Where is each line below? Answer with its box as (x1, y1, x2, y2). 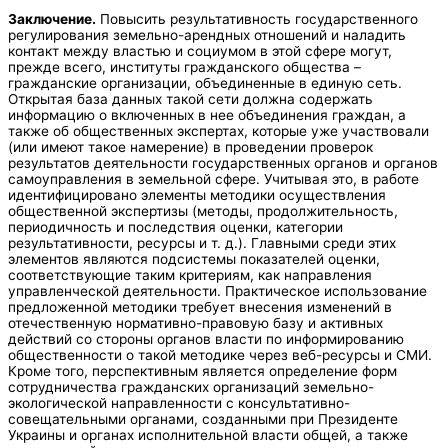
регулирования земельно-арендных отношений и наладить (8, 26, 406, 43)
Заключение (8, 10, 92, 27)
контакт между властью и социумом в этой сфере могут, (8, 42, 392, 59)
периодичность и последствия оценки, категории (8, 218, 343, 235)
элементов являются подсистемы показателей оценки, (8, 250, 380, 267)
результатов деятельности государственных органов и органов (8, 154, 438, 171)
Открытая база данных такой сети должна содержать (8, 90, 373, 107)
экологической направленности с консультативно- (8, 394, 350, 411)
